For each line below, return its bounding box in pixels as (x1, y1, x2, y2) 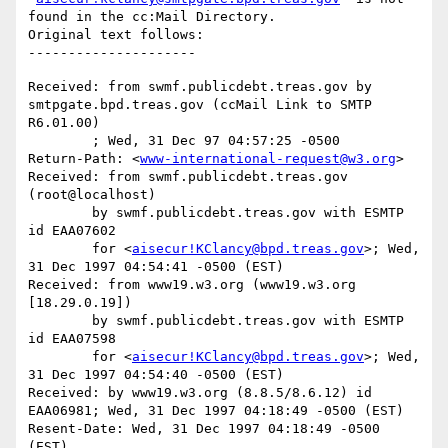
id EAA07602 (28, 223, 116, 239)
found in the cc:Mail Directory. (28, 9, 276, 25)
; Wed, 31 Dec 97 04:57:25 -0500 (28, 133, 92, 149)
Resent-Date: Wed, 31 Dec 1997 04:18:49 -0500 (28, 421, 380, 437)
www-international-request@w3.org (140, 151, 396, 167)
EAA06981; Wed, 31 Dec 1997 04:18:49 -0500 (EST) (28, 403, 404, 419)
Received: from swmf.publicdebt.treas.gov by (28, 79, 372, 95)
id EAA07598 (28, 331, 116, 347)
